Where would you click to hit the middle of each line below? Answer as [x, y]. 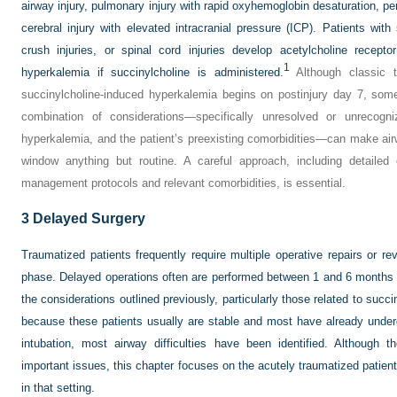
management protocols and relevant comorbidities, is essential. [183, 183]
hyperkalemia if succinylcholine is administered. [152, 72]
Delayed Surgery [87, 218]
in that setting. [58, 388]
